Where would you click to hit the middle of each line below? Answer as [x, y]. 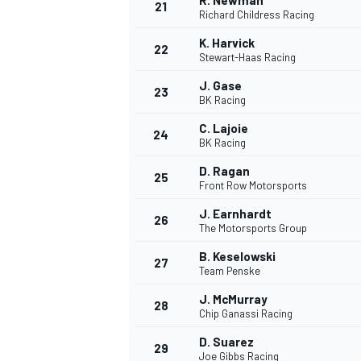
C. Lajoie [224, 129]
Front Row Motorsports [253, 186]
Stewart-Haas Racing [247, 58]
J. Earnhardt [235, 214]
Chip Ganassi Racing [246, 314]
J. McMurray [233, 299]
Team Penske [230, 271]
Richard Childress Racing [257, 15]
